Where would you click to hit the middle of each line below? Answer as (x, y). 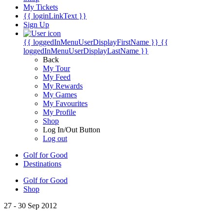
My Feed (57, 77)
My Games (60, 95)
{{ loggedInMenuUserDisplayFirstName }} (91, 42)
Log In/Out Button (72, 130)
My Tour (56, 68)
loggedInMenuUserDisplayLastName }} (86, 51)
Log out (55, 138)
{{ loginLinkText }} (55, 16)
